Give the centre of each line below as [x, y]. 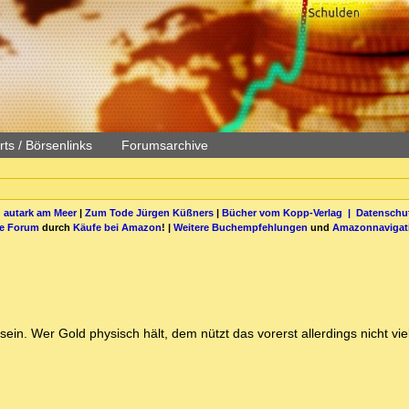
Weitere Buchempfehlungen [241, 227]
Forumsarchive [165, 145]
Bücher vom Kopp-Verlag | [288, 212]
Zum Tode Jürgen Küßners [149, 212]
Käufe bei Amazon [117, 227]
